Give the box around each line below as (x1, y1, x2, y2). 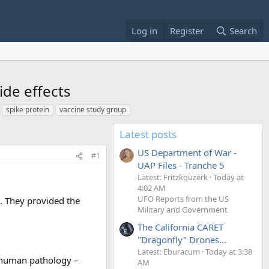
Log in (131, 25, 157, 37)
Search (229, 25, 257, 37)
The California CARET (138, 220, 223, 233)
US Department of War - (138, 147, 237, 159)
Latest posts (119, 127, 177, 141)
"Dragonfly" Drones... (138, 233, 226, 246)
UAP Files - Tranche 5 (138, 159, 225, 172)
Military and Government (138, 204, 228, 216)
